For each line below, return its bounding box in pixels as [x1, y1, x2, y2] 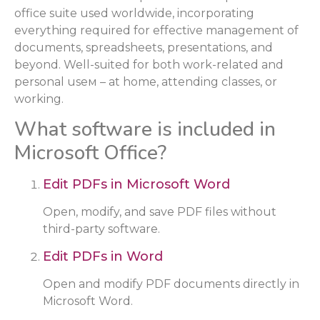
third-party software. [43, 222, 160, 236]
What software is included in [14, 116, 276, 144]
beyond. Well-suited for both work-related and [14, 58, 284, 72]
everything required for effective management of [14, 24, 299, 38]
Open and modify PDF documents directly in [43, 276, 299, 291]
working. [14, 92, 64, 106]
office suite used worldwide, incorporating [14, 6, 254, 21]
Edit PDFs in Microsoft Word [43, 176, 230, 193]
